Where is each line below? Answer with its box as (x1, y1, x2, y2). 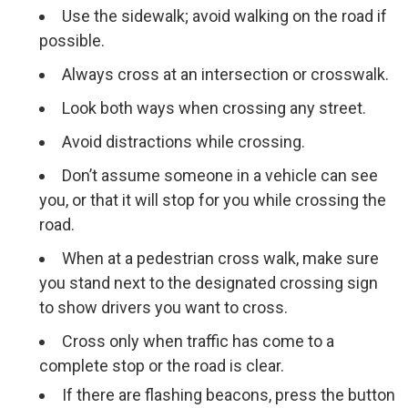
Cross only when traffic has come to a (62, 331, 335, 351)
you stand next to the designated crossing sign (39, 273, 379, 292)
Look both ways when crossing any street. (62, 98, 371, 117)
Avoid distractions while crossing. (62, 132, 313, 151)
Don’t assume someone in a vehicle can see (62, 166, 379, 185)
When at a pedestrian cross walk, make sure (62, 249, 380, 268)
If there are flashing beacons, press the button (62, 385, 396, 404)
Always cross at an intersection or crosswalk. (62, 65, 393, 84)
